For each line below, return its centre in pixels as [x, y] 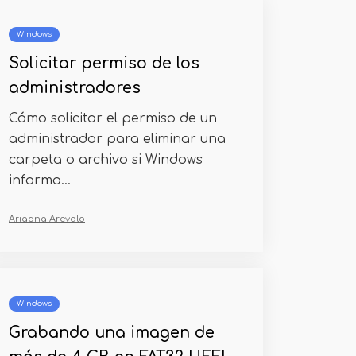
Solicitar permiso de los [104, 63]
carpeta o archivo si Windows [106, 160]
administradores [75, 88]
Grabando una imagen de [112, 333]
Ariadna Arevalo [47, 219]
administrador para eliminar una [117, 139]
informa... [40, 180]
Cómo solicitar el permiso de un [113, 118]
